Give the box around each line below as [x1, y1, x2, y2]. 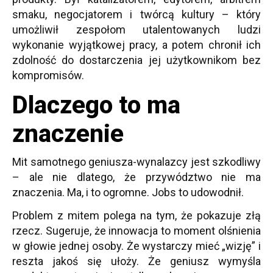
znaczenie [12, 119, 124, 148]
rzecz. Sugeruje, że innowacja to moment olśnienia [12, 224, 261, 237]
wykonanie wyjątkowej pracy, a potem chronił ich [12, 38, 261, 51]
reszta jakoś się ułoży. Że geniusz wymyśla [12, 255, 261, 268]
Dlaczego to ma [12, 91, 180, 119]
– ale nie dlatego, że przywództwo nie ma [12, 171, 261, 183]
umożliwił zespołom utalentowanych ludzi [12, 23, 261, 36]
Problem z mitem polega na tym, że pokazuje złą [12, 209, 261, 222]
